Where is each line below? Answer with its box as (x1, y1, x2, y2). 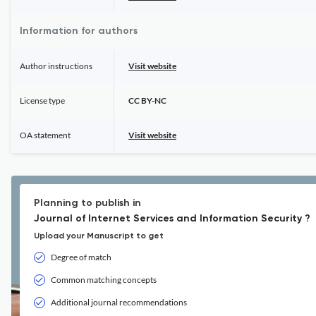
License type (20, 95, 65, 106)
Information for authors (20, 26, 138, 36)
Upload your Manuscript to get (34, 232, 164, 241)
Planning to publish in (34, 198, 141, 208)
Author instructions (20, 61, 92, 71)
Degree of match (51, 252, 111, 262)
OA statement (20, 130, 71, 140)
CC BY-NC (128, 95, 166, 106)
